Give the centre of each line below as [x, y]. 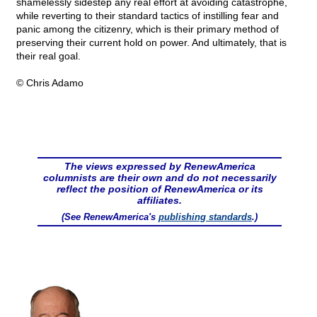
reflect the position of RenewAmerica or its [160, 189]
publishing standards [205, 217]
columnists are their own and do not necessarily [160, 178]
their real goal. [48, 56]
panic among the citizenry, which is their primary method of [148, 29]
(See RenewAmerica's [110, 217]
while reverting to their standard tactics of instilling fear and [148, 16]
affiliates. [160, 201]
